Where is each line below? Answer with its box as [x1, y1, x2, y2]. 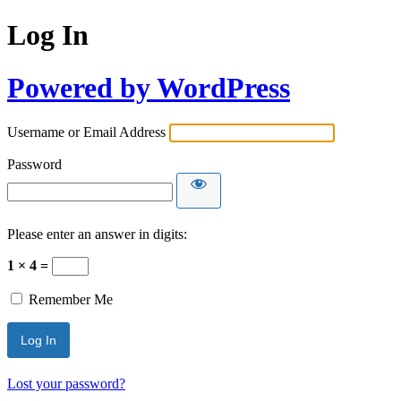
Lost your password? [7, 376, 125, 392]
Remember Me [29, 292, 113, 308]
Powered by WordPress [7, 71, 290, 104]
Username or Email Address [7, 124, 166, 141]
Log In [7, 19, 89, 52]
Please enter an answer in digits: [7, 226, 187, 243]
